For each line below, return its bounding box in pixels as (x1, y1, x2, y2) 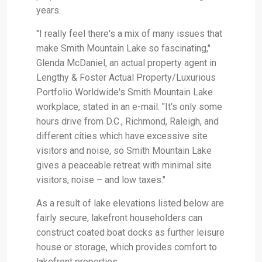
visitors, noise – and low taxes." (36, 174, 166, 186)
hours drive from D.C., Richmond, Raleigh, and (36, 116, 219, 127)
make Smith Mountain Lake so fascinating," (36, 43, 211, 54)
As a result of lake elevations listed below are (36, 198, 224, 209)
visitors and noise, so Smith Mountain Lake (36, 145, 212, 157)
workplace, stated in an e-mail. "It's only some (36, 101, 222, 113)
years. (36, 5, 61, 16)
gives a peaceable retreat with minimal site (36, 160, 212, 171)
